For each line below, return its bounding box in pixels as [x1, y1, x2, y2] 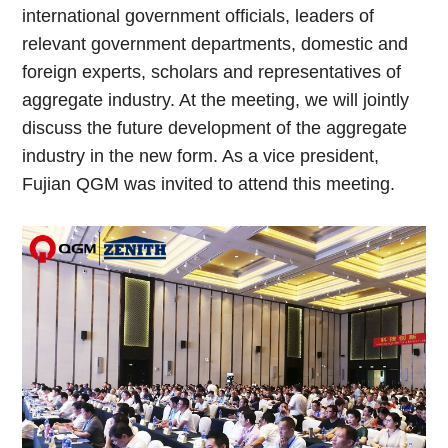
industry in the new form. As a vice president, [22, 145, 380, 166]
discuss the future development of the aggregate [22, 117, 408, 138]
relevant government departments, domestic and [22, 33, 409, 54]
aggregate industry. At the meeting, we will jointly [22, 89, 410, 110]
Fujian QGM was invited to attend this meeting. [22, 173, 396, 194]
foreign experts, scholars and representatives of [22, 61, 402, 82]
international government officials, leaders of [22, 5, 375, 26]
